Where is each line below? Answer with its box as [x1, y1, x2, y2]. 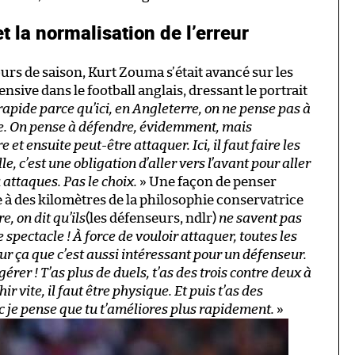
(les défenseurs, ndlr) [86, 211, 219, 225]
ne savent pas [219, 211, 302, 225]
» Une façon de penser [137, 174, 277, 189]
